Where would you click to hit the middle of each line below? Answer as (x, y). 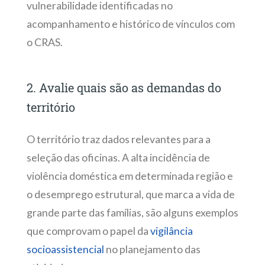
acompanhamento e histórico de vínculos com (130, 24)
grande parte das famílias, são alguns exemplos (132, 213)
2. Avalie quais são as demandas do (124, 87)
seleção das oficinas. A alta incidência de (118, 158)
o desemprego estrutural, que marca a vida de (130, 195)
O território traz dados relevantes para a (118, 140)
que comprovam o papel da (88, 231)
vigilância (171, 231)
